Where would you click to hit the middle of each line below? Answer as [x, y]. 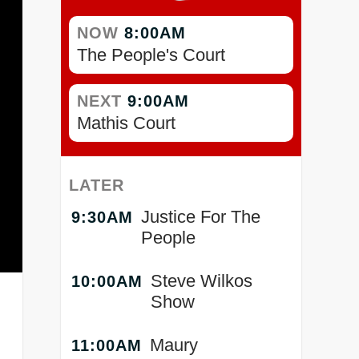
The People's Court [151, 55]
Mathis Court [126, 123]
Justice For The [201, 217]
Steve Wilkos [202, 281]
